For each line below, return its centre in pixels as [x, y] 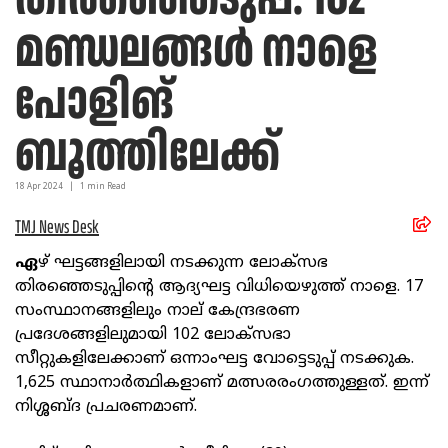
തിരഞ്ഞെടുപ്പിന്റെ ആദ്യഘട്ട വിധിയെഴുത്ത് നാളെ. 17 [219, 287]
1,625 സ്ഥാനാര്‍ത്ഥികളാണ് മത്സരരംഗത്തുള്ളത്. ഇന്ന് [222, 383]
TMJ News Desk [57, 227]
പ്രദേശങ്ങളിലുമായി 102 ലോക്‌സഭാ [153, 335]
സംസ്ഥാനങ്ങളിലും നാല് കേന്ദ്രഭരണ [157, 311]
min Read [105, 187]
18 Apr [28, 187]
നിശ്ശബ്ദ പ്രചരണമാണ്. [108, 407]
